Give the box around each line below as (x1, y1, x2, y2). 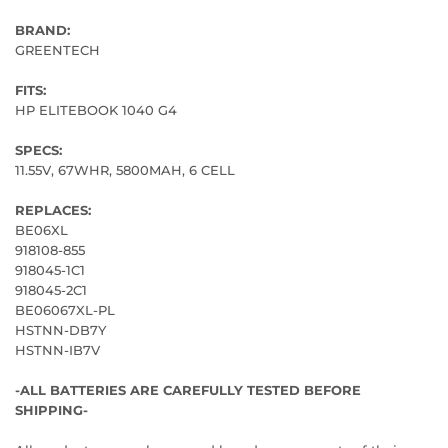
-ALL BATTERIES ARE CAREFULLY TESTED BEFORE (15, 381, 361, 398)
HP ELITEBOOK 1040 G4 (15, 101, 177, 118)
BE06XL (15, 221, 68, 238)
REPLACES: (15, 201, 91, 218)
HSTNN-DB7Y (15, 321, 106, 338)
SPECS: (15, 141, 62, 158)
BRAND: (15, 21, 70, 38)
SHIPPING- (15, 401, 88, 418)
